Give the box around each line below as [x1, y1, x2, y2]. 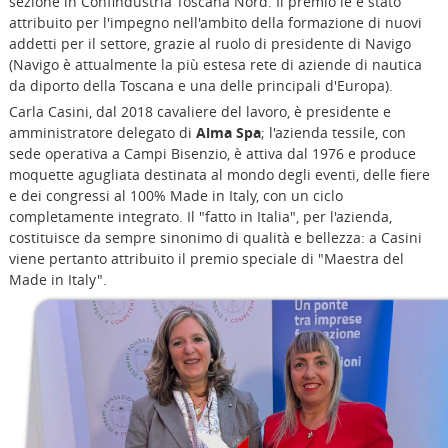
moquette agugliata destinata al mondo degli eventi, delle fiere [8, 164, 430, 184]
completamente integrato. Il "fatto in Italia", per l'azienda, [8, 206, 392, 226]
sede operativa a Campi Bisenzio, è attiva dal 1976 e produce [8, 143, 416, 163]
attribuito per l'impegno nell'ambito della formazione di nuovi [8, 13, 422, 33]
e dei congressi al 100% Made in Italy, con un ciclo [8, 185, 343, 205]
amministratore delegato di [8, 122, 196, 142]
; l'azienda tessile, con [260, 122, 406, 142]
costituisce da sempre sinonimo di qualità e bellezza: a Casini [8, 227, 422, 247]
